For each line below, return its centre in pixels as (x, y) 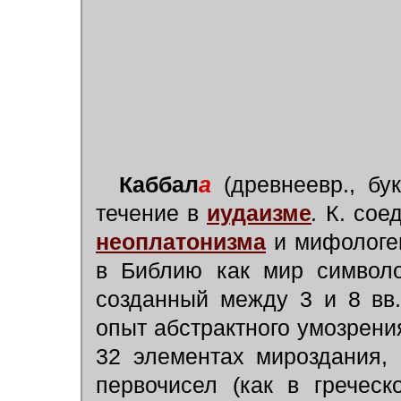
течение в (151, 213)
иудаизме (259, 213)
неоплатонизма (181, 242)
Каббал (159, 185)
